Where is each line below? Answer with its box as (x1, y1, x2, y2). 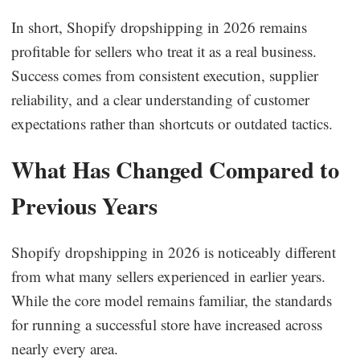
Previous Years (11, 188, 158, 223)
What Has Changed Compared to (11, 152, 340, 186)
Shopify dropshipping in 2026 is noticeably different (11, 241, 337, 262)
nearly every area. (11, 337, 119, 358)
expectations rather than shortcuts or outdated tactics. (11, 112, 333, 133)
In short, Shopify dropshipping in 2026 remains (11, 16, 308, 37)
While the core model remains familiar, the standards (11, 289, 333, 310)
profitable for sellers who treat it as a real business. (11, 40, 317, 61)
